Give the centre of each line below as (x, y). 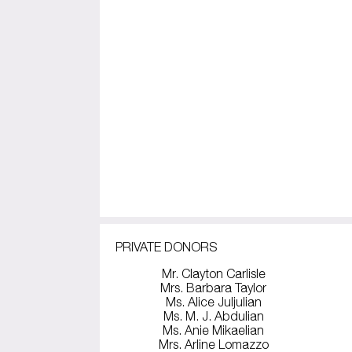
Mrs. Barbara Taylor (214, 287)
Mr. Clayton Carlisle (213, 273)
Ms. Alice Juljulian (213, 301)
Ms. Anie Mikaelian (214, 330)
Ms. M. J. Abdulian (213, 315)
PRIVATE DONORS (166, 246)
